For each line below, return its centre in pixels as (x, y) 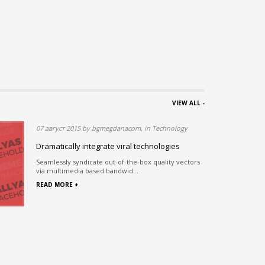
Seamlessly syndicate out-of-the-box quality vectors (118, 162)
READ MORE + (57, 185)
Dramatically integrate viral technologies (108, 146)
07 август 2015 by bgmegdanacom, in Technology (112, 128)
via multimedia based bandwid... (87, 171)
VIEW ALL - (188, 103)
